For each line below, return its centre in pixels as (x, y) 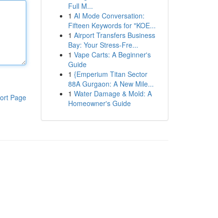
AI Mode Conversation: (109, 16)
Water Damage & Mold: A (113, 93)
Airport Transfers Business (114, 35)
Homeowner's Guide (99, 103)
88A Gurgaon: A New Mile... (111, 84)
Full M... (80, 6)
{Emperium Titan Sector (110, 74)
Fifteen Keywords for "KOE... (112, 25)
